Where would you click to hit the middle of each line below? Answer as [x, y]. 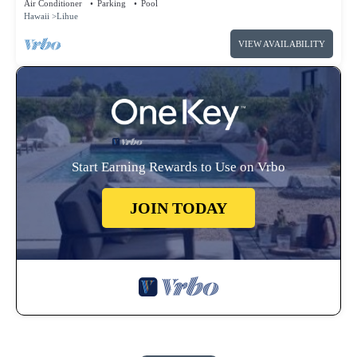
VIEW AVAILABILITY [282, 44]
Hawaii [37, 16]
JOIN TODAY [178, 208]
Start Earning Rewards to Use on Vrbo [178, 167]
